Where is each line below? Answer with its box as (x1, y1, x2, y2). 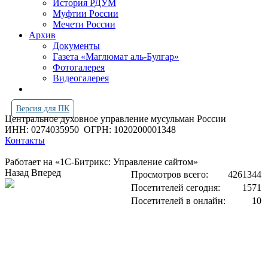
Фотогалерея (53, 62, 105, 72)
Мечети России (53, 19, 115, 29)
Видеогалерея (53, 73, 109, 83)
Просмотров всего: (131, 169, 208, 179)
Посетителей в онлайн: (131, 196, 226, 206)
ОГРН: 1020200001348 (84, 124, 176, 135)
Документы (53, 41, 100, 51)
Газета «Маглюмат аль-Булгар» (53, 51, 179, 62)
